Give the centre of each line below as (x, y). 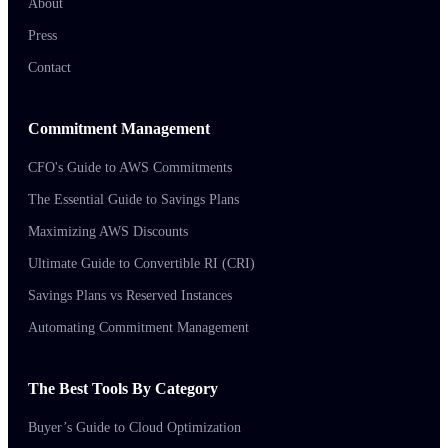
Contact (49, 67)
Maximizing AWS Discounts (108, 231)
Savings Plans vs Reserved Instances (130, 295)
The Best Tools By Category (123, 388)
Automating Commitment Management (138, 327)
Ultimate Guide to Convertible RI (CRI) (141, 263)
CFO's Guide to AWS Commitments (130, 167)
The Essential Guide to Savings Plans (133, 199)
